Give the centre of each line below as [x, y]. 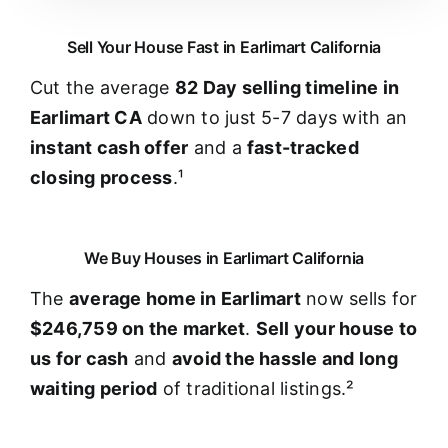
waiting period [93, 388]
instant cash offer [109, 147]
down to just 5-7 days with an [274, 117]
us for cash [79, 358]
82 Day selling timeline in [287, 87]
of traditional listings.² [256, 388]
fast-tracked [303, 147]
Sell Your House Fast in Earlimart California [224, 46]
